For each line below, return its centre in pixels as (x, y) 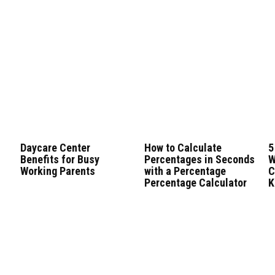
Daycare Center (55, 147)
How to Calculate (183, 147)
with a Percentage (185, 171)
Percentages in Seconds (199, 159)
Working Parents (57, 171)
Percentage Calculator (195, 182)
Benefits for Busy (60, 159)
